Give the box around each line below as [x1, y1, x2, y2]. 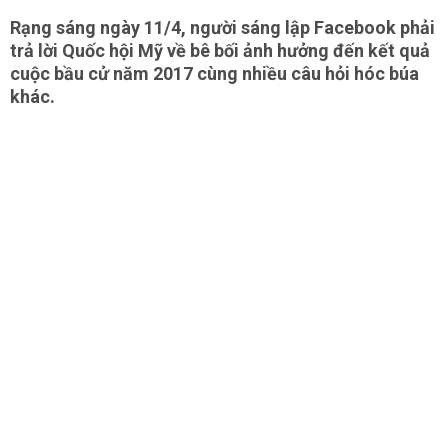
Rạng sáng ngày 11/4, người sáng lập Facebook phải [10, 17, 435, 38]
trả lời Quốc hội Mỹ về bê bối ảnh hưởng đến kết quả [10, 40, 430, 61]
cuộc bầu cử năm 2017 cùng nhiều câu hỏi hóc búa [10, 63, 419, 84]
